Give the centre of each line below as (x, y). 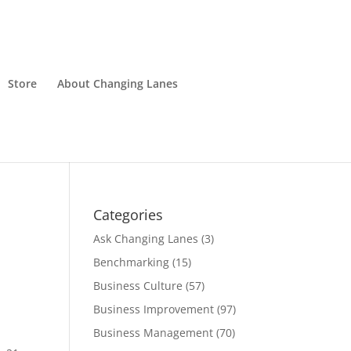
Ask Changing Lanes (146, 239)
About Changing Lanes (117, 83)
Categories (128, 215)
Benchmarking (132, 262)
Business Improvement (154, 309)
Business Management (154, 333)
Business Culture (138, 286)
